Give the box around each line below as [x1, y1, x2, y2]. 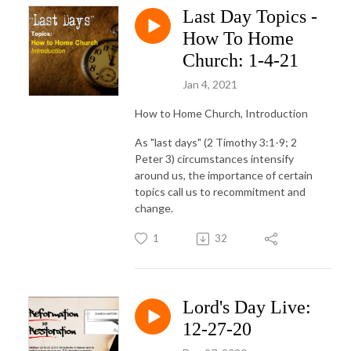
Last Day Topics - [183, 6, 317, 27]
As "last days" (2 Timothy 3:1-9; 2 [135, 136, 297, 150]
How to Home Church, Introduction [135, 107, 308, 121]
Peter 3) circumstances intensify [135, 152, 294, 166]
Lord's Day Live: [183, 297, 311, 318]
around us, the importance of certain [135, 168, 313, 183]
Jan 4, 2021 [183, 78, 237, 92]
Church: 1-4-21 [183, 50, 299, 71]
